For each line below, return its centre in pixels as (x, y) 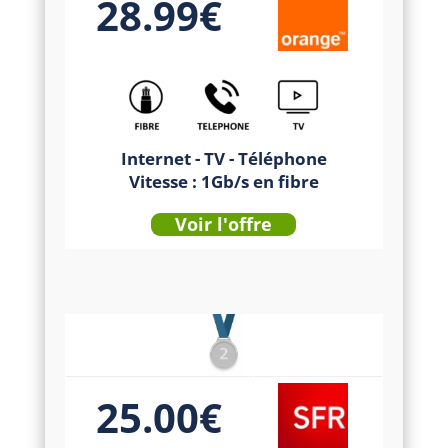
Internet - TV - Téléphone (223, 158)
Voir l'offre (224, 224)
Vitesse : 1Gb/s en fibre (223, 181)
